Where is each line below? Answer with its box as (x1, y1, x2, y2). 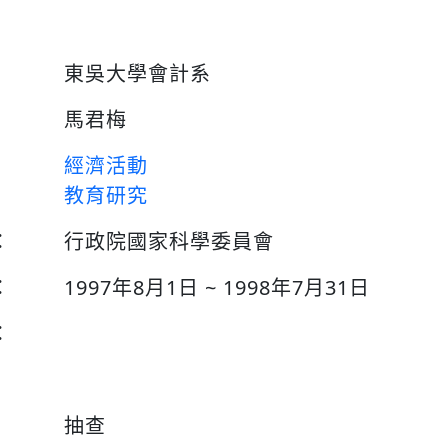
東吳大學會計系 (64, 60, 211, 87)
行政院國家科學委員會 (64, 228, 274, 255)
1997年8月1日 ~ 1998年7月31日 (64, 274, 370, 301)
